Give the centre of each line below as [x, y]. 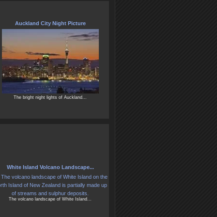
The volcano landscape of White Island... [50, 199]
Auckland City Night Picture [50, 23]
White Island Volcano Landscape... [50, 167]
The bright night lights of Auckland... [50, 98]
